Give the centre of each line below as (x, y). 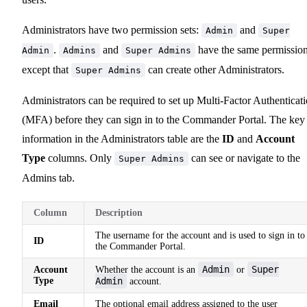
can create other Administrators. (215, 69)
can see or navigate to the (244, 158)
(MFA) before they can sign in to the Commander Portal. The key (163, 119)
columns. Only (80, 158)
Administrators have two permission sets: (112, 29)
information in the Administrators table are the (122, 138)
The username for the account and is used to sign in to (200, 235)
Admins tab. (48, 177)
